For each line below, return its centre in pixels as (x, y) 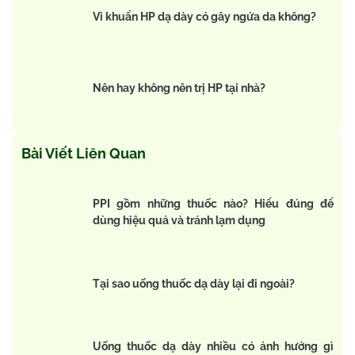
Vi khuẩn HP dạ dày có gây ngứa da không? (204, 16)
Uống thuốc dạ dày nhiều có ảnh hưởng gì (213, 347)
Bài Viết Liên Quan (84, 154)
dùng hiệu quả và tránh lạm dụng (179, 221)
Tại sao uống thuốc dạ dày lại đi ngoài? (194, 283)
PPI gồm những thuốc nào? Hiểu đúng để (213, 204)
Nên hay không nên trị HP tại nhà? (180, 88)
